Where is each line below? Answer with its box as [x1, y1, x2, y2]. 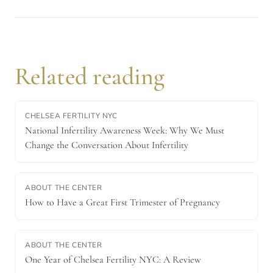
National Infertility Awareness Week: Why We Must [25, 124, 224, 136]
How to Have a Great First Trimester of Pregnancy [25, 196, 220, 208]
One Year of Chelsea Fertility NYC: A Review [25, 253, 201, 266]
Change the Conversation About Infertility [25, 138, 188, 151]
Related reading [15, 61, 165, 91]
